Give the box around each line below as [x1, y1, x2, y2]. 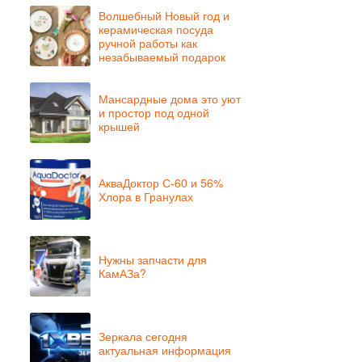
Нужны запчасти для [99, 250, 207, 267]
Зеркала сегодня [99, 327, 187, 344]
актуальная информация [99, 341, 231, 358]
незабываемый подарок [99, 48, 225, 65]
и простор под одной [99, 104, 209, 120]
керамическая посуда [99, 20, 213, 37]
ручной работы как [99, 34, 197, 51]
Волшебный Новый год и [99, 6, 229, 23]
